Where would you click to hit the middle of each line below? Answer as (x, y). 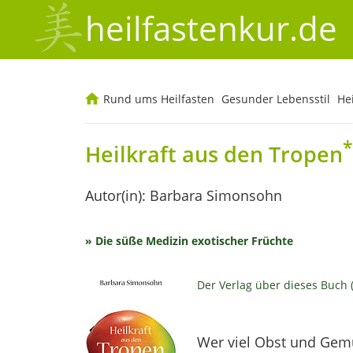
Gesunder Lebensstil (275, 99)
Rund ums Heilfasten (158, 99)
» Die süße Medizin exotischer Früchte (189, 240)
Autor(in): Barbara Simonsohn (183, 195)
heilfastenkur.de (211, 28)
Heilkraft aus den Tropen (214, 154)
